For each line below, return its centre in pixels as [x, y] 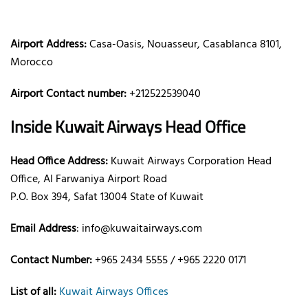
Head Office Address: [59, 161]
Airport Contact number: [68, 94]
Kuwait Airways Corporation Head [190, 161]
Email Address [43, 229]
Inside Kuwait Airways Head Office [128, 126]
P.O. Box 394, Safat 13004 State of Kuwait [107, 197]
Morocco [32, 62]
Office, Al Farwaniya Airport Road [89, 179]
